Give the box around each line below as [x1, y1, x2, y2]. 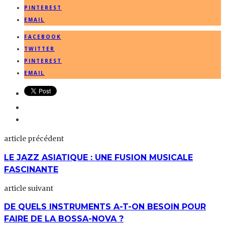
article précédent [4, 134, 64, 144]
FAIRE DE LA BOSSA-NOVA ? [4, 214, 124, 224]
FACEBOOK [24, 33, 61, 41]
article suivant [4, 183, 53, 193]
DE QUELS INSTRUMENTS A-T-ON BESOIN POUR [4, 202, 206, 212]
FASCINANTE [4, 164, 58, 174]
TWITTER [24, 45, 55, 53]
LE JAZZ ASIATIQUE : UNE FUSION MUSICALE [4, 152, 193, 162]
